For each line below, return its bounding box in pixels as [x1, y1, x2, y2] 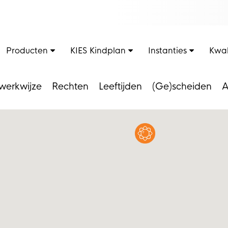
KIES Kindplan [70, 45, 128, 56]
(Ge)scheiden [152, 81, 212, 92]
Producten [6, 45, 50, 56]
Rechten [52, 81, 89, 92]
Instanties [148, 45, 189, 56]
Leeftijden [99, 81, 142, 92]
